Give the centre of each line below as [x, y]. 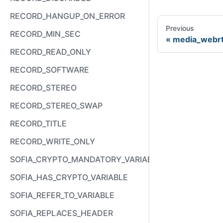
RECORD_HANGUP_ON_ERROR [67, 16]
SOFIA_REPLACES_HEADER [61, 213]
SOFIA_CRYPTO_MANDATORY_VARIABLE [86, 159]
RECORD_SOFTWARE [50, 70]
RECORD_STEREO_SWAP [56, 106]
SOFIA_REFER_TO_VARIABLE [62, 195]
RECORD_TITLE [38, 123]
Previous [180, 28]
